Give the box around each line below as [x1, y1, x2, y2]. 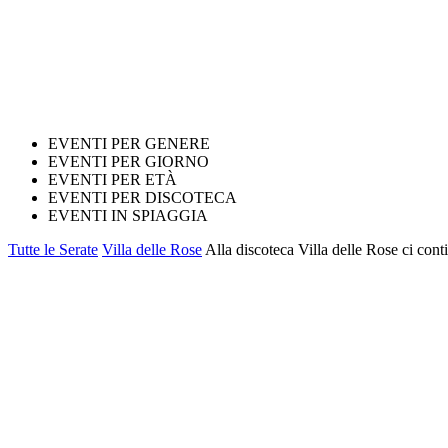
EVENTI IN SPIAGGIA [48, 207, 208, 224]
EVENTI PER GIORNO [48, 153, 209, 170]
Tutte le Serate [8, 241, 98, 258]
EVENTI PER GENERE [48, 135, 210, 152]
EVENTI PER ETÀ [48, 171, 177, 188]
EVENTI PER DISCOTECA [48, 189, 237, 206]
